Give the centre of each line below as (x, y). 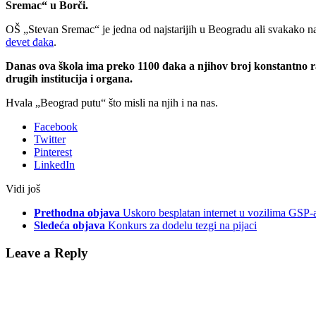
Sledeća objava (69, 225)
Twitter (50, 139)
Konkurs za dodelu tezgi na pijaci (182, 225)
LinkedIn (54, 164)
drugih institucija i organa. (69, 78)
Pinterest (53, 152)
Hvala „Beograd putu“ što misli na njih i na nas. (112, 102)
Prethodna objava (77, 212)
